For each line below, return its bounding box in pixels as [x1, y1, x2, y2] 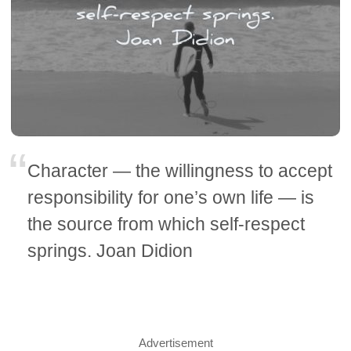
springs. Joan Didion [27, 241, 194, 262]
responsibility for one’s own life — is [27, 187, 315, 208]
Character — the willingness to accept [27, 161, 333, 182]
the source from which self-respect [27, 214, 306, 235]
